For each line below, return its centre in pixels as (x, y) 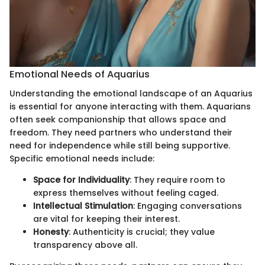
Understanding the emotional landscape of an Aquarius (131, 93)
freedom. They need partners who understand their (121, 132)
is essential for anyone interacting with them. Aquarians (130, 106)
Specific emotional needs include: (82, 158)
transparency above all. (85, 245)
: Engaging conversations (188, 206)
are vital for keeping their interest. (106, 219)
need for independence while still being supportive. (120, 145)
